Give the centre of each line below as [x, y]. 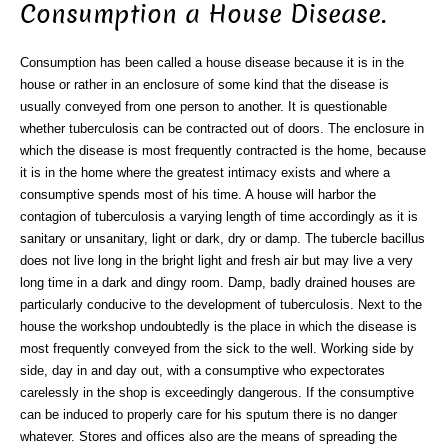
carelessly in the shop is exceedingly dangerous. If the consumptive [217, 392]
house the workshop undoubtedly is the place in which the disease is [218, 326]
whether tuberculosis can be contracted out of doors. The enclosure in [222, 128]
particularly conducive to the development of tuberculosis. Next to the [221, 304]
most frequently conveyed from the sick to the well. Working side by [217, 348]
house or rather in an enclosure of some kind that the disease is [204, 84]
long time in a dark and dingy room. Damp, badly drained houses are [217, 282]
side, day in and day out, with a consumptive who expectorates [202, 370]
